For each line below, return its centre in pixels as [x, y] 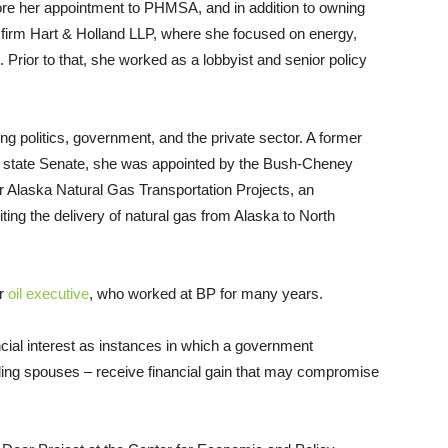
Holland [100, 33]
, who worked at [142, 293]
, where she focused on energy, [255, 33]
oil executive [48, 293]
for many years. [269, 293]
